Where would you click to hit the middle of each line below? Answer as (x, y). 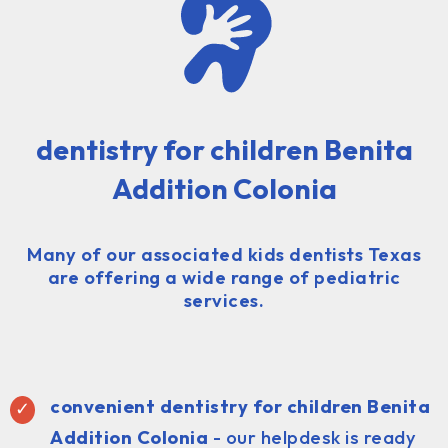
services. (224, 300)
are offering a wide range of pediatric (224, 277)
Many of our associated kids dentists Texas (224, 254)
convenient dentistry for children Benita (240, 406)
